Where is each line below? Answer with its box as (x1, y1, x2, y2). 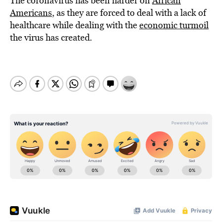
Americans (10, 6, 52, 19)
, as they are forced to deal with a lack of (52, 6, 206, 19)
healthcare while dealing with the (10, 19, 139, 31)
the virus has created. (10, 31, 92, 44)
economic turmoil (139, 19, 209, 31)
